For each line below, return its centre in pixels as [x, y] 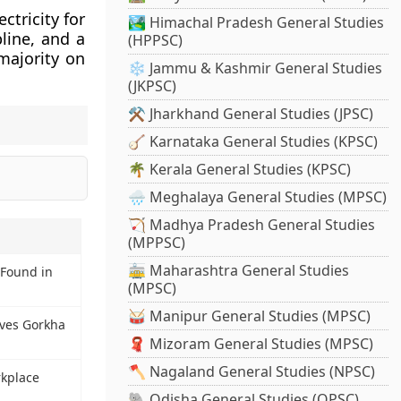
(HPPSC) [156, 41]
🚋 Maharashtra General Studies [239, 271]
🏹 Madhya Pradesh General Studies [252, 225]
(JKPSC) [153, 86]
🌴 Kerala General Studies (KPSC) [240, 170]
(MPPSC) [157, 243]
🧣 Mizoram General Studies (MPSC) [251, 344]
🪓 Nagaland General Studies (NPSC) [252, 372]
